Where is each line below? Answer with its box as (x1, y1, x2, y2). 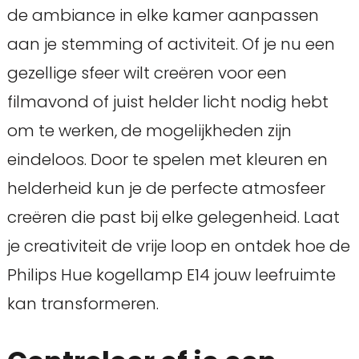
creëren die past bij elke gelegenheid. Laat (6, 205, 340, 228)
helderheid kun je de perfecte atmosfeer (6, 176, 325, 200)
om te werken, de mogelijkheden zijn (6, 119, 292, 142)
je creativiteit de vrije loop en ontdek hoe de (6, 234, 350, 257)
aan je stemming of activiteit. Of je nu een (6, 32, 335, 55)
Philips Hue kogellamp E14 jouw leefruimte (6, 263, 336, 286)
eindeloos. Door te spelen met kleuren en (6, 147, 328, 171)
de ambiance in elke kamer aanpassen (6, 3, 319, 26)
